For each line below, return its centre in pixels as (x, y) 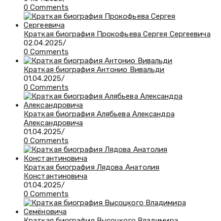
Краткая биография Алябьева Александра (99, 114)
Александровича (54, 123)
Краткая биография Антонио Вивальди (94, 69)
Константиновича (56, 176)
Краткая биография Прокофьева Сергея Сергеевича (117, 34)
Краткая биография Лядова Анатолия (92, 167)
